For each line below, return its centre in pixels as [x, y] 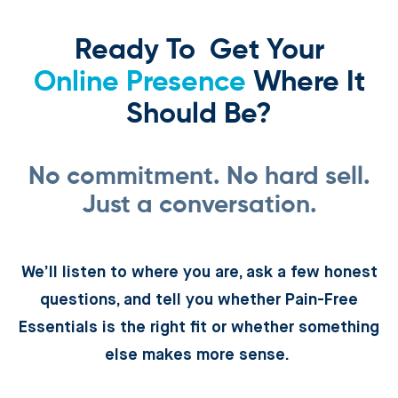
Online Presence [139, 82]
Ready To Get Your [199, 50]
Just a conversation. [199, 205]
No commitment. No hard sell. [199, 176]
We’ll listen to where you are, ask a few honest [199, 272]
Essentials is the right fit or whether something [199, 327]
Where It [305, 82]
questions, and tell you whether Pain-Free [199, 300]
